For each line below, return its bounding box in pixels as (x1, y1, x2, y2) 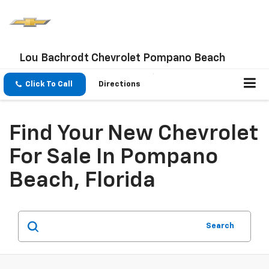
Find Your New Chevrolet (9, 123, 259, 145)
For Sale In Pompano (9, 147, 218, 169)
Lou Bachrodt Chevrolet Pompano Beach (19, 52, 225, 64)
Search (206, 222, 234, 231)
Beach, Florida (9, 170, 156, 192)
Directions (98, 80, 141, 89)
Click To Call (25, 80, 73, 89)
